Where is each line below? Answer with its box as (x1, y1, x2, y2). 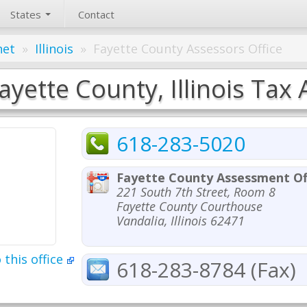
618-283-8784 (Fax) (116, 256, 296, 284)
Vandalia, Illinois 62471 (116, 212, 245, 229)
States (10, 8, 44, 21)
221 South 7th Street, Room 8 (116, 184, 275, 200)
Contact (78, 8, 114, 21)
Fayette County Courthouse (116, 198, 262, 214)
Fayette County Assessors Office (93, 40, 282, 57)
